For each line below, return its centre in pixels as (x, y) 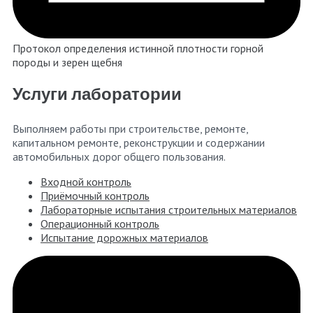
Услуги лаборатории (97, 95)
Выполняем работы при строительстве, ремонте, (130, 129)
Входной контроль (86, 182)
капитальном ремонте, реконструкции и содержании (139, 143)
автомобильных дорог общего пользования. (119, 157)
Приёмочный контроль (95, 196)
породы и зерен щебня (67, 63)
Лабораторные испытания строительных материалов (169, 210)
